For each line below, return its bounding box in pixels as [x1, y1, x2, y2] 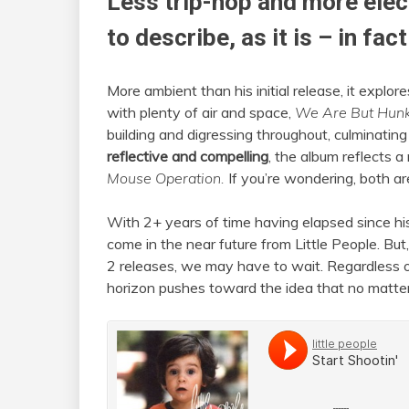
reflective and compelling [107, 147, 268, 166]
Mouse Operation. [107, 169, 225, 188]
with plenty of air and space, [107, 103, 295, 122]
